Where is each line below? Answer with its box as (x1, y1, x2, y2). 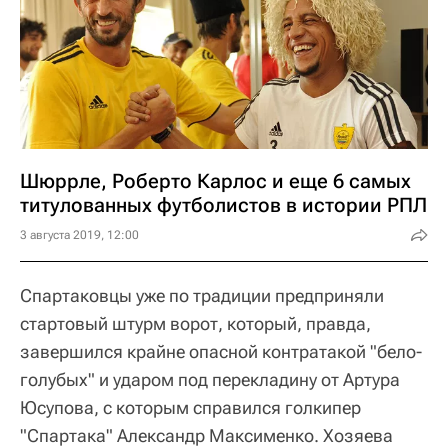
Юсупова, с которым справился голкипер (20, 397, 361, 419)
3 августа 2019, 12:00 (20, 228, 139, 243)
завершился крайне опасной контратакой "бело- (20, 341, 422, 363)
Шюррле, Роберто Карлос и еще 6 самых (20, 169, 411, 194)
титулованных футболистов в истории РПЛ (20, 193, 427, 218)
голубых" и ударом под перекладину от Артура (20, 369, 400, 391)
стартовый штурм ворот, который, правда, (20, 313, 371, 335)
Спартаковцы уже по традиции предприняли (20, 285, 384, 307)
